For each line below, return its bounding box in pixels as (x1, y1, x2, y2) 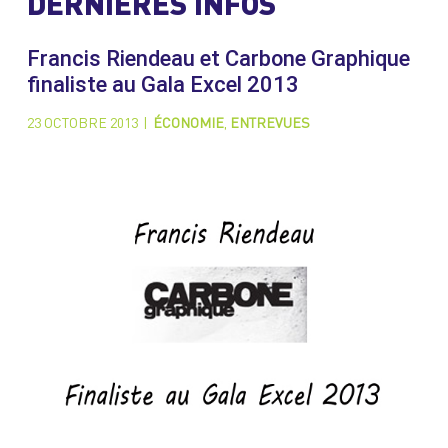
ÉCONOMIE (152, 116, 224, 131)
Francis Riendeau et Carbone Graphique (26, 45, 410, 71)
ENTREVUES (229, 116, 310, 131)
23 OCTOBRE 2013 (26, 116, 138, 131)
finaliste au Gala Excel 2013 (26, 71, 299, 97)
